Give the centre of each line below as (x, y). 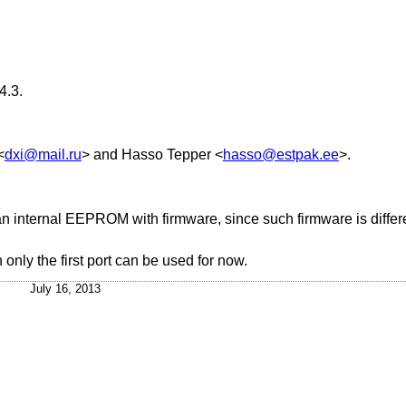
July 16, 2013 (65, 288)
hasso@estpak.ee (280, 155)
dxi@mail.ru (43, 155)
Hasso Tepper (166, 155)
